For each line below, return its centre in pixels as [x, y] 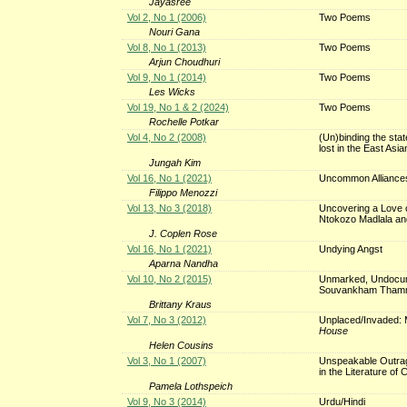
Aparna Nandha [184, 263]
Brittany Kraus [181, 304]
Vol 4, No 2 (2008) [166, 137]
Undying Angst [350, 248]
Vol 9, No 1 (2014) [166, 77]
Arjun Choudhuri [185, 61]
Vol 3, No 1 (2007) [166, 360]
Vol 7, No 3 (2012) [166, 319]
